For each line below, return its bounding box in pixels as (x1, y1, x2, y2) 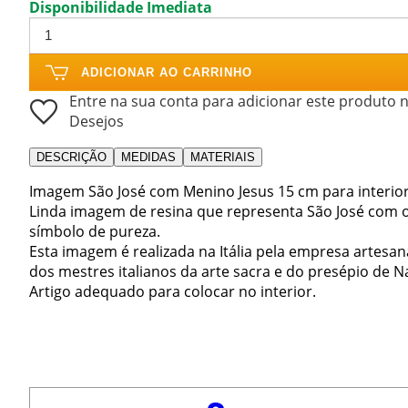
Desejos (69, 110, 124, 131)
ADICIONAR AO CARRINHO (81, 65, 252, 79)
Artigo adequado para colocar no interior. (29, 280, 316, 301)
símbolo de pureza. (29, 220, 160, 241)
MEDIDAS (121, 149, 176, 164)
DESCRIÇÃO (36, 149, 107, 164)
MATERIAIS (190, 149, 255, 164)
